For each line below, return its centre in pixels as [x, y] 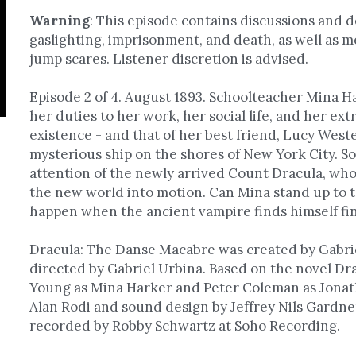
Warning [60, 21]
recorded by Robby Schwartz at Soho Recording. [187, 326]
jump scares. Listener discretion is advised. [169, 59]
